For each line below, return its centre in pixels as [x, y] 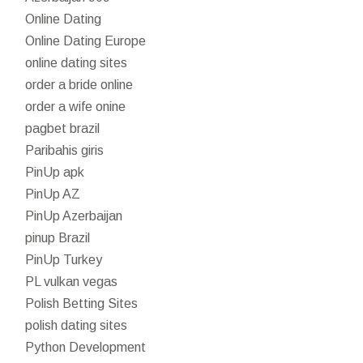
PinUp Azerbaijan [74, 216]
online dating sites [77, 62]
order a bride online [79, 84]
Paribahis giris [65, 150]
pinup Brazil [58, 237]
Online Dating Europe [86, 41]
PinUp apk [55, 172]
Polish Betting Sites [82, 303]
